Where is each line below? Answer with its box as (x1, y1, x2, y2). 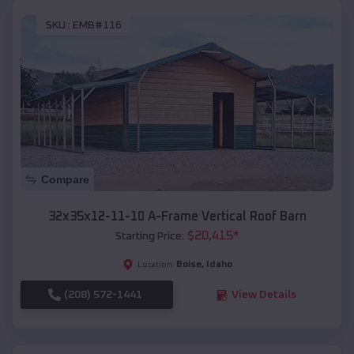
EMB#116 (73, 20, 122, 32)
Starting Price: (115, 231, 184, 243)
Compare (41, 173, 89, 186)
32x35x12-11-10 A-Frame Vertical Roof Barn (47, 210, 307, 224)
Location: (137, 261, 175, 269)
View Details (231, 289, 296, 301)
